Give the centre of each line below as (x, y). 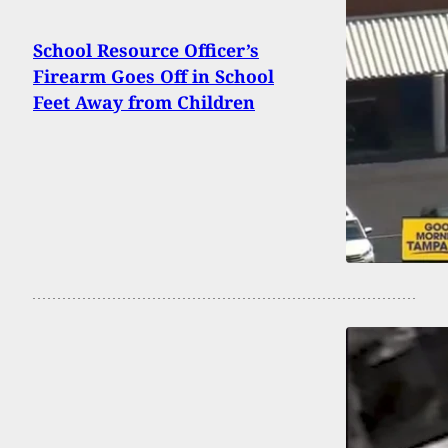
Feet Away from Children (144, 102)
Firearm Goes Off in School (153, 76)
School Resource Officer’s (146, 50)
